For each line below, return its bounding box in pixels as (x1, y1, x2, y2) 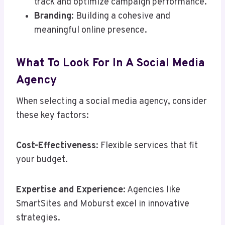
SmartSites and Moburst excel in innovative (16, 198, 189, 210)
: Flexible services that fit (96, 140, 198, 152)
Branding (34, 11, 71, 23)
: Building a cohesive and (71, 11, 170, 23)
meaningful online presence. (34, 25, 147, 37)
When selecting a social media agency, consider (16, 96, 207, 108)
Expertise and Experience (16, 184, 123, 196)
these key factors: (16, 110, 89, 122)
